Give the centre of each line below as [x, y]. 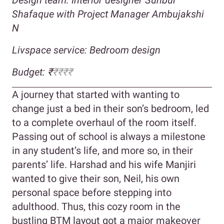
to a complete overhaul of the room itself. [104, 122]
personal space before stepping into [92, 192]
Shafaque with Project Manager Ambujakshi [108, 14]
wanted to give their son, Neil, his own [96, 178]
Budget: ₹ [32, 72]
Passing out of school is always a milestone [109, 136]
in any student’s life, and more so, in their [102, 150]
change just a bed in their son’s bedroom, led [110, 108]
